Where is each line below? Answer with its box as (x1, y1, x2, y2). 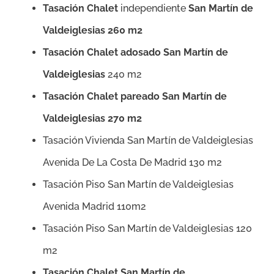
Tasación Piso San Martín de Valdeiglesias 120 (43, 223, 252, 235)
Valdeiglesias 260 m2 (43, 24, 143, 37)
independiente (118, 2, 188, 15)
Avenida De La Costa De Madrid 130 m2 (43, 157, 222, 169)
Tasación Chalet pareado (43, 91, 162, 103)
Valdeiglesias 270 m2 (43, 113, 142, 125)
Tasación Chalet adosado (43, 46, 163, 59)
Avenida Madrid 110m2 (43, 201, 146, 213)
